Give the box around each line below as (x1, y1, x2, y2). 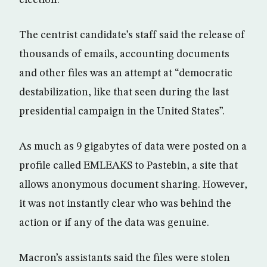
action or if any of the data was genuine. (19, 217, 209, 228)
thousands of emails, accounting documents (19, 48, 229, 60)
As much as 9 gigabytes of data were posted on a (19, 141, 247, 152)
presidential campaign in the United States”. (19, 105, 225, 117)
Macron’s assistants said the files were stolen (19, 252, 230, 263)
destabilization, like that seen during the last (19, 86, 229, 98)
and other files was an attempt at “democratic (19, 67, 232, 79)
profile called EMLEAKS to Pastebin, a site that (19, 160, 238, 171)
